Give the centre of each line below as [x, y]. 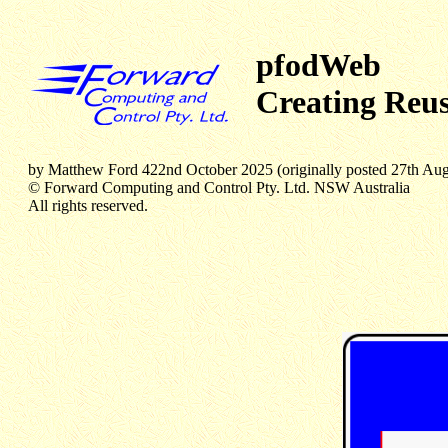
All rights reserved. [88, 205]
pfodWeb [318, 65]
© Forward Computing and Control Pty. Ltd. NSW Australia [219, 187]
